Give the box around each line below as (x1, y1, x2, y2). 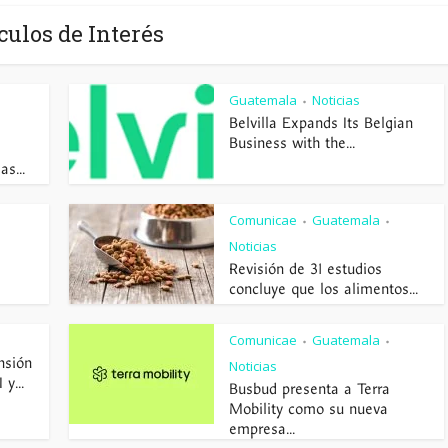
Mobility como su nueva (229, 399, 388, 419)
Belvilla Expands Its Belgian (229, 113, 413, 133)
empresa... (229, 419, 295, 439)
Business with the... (229, 133, 355, 153)
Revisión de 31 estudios (229, 259, 382, 279)
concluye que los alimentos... (229, 279, 418, 299)
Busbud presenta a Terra (229, 379, 390, 399)
